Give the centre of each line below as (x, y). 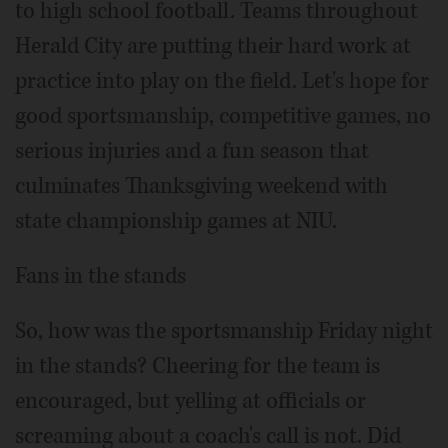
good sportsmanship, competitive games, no (223, 116)
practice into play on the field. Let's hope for (222, 81)
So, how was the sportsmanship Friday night (224, 331)
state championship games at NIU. (176, 221)
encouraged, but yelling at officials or (190, 401)
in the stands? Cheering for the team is (197, 366)
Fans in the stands (100, 276)
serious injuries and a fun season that (192, 151)
